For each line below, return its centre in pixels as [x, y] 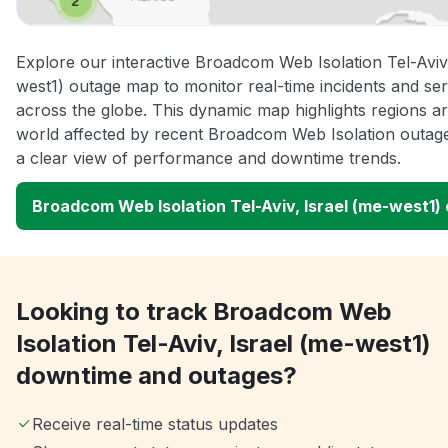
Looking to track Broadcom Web [204, 311]
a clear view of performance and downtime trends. [208, 157]
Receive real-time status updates [155, 423]
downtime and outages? [156, 375]
